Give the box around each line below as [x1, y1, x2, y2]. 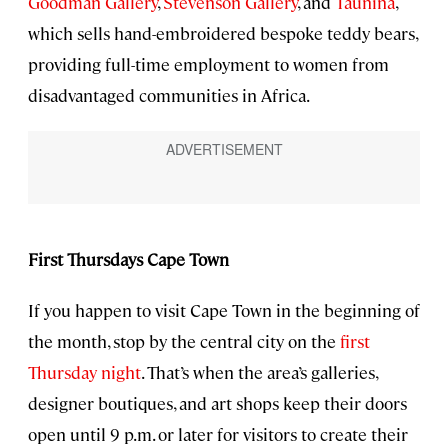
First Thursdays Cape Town [28, 247, 229, 270]
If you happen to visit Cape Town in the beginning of [28, 298, 420, 321]
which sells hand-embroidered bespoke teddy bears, [28, 21, 417, 44]
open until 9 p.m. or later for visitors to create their [28, 422, 408, 445]
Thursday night [28, 360, 141, 383]
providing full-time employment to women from [28, 52, 389, 75]
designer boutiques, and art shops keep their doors [28, 391, 407, 414]
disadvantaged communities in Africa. [28, 83, 310, 106]
